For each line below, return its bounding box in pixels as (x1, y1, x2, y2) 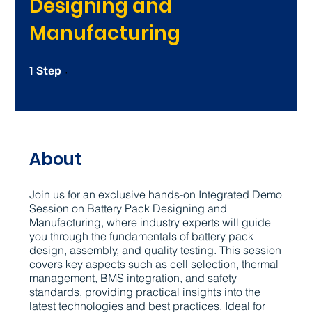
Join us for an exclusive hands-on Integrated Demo (29, 187, 283, 201)
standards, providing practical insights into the (29, 284, 261, 299)
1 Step (61, 63, 84, 71)
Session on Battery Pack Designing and (29, 201, 228, 215)
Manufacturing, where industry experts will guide (29, 214, 272, 229)
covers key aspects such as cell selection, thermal (29, 256, 279, 271)
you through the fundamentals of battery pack (29, 228, 254, 243)
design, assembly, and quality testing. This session (29, 242, 282, 257)
